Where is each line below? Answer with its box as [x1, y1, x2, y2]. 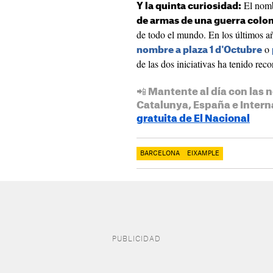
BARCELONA [140, 151, 180, 157]
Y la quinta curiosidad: [136, 2, 241, 11]
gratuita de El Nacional [136, 114, 250, 124]
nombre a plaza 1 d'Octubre [136, 46, 262, 55]
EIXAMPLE [187, 151, 219, 157]
